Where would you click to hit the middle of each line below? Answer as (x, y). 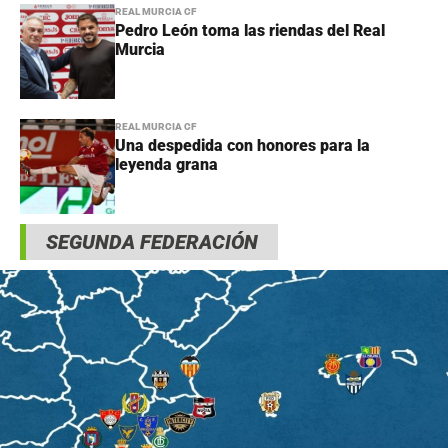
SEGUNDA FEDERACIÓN (152, 242)
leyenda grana (166, 165)
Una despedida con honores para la (242, 146)
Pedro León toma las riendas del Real (250, 31)
